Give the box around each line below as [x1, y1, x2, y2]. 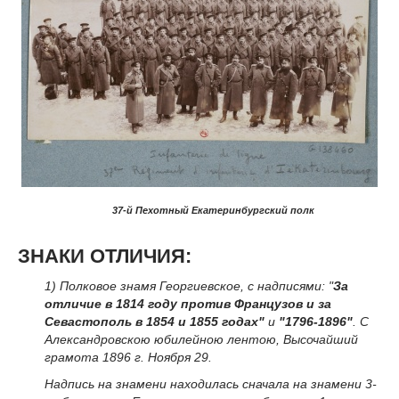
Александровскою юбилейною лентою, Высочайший [45, 332, 358, 347]
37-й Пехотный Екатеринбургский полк [111, 205, 314, 216]
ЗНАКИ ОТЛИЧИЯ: [18, 245, 191, 268]
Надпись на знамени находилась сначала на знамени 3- [45, 376, 377, 391]
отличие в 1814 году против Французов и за [45, 297, 331, 312]
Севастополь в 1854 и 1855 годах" [45, 314, 265, 330]
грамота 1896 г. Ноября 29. [45, 350, 212, 365]
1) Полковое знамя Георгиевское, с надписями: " [45, 279, 333, 294]
